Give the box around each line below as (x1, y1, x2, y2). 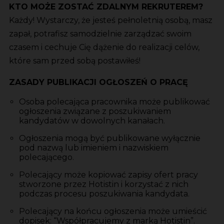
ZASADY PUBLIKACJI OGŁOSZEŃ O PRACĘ (9, 77, 188, 87)
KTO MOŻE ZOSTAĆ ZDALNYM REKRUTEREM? (9, 1, 203, 11)
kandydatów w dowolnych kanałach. (19, 115, 165, 125)
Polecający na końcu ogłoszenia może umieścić (19, 206, 207, 216)
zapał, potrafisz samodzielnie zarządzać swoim (9, 28, 191, 38)
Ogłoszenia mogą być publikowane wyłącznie (19, 133, 200, 143)
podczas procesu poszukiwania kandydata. (19, 188, 189, 198)
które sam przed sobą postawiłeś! (9, 55, 140, 65)
